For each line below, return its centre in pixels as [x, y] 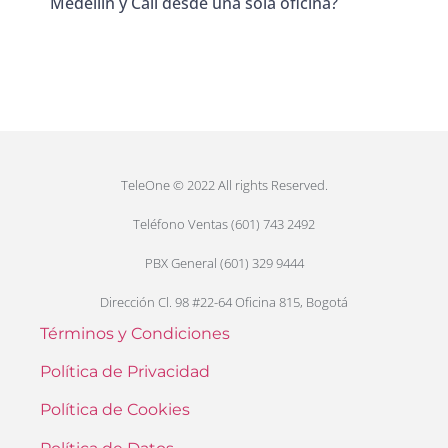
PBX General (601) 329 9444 [224, 262]
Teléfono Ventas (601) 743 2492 [224, 223]
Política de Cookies [115, 410]
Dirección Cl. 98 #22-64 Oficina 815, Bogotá [224, 301]
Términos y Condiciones [135, 333]
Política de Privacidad [125, 371]
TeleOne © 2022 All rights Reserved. [224, 184]
